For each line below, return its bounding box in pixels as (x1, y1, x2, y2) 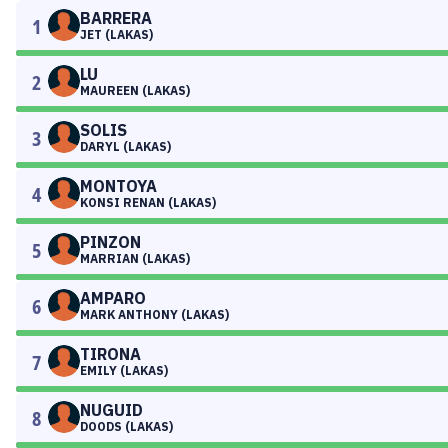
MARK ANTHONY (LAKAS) (80, 307, 229, 322)
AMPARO (80, 288, 146, 308)
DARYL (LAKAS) (80, 139, 171, 154)
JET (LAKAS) (80, 27, 153, 42)
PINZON (80, 232, 141, 252)
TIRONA (80, 344, 141, 364)
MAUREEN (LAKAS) (80, 83, 190, 98)
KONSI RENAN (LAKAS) (80, 195, 216, 210)
